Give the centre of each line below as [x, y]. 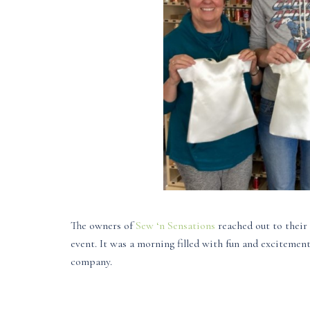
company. [91, 261]
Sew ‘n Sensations [175, 225]
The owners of [103, 225]
